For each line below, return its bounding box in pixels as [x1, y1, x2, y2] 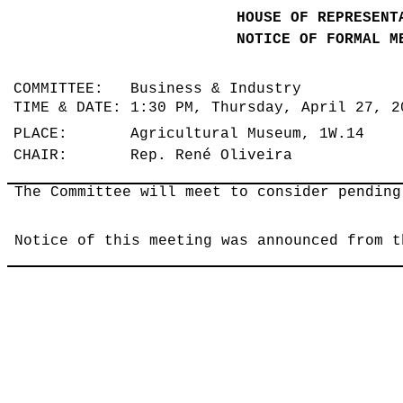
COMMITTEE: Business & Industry [13, 81, 311, 98]
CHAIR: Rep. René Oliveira [13, 148, 302, 165]
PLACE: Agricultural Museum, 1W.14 [13, 126, 374, 143]
